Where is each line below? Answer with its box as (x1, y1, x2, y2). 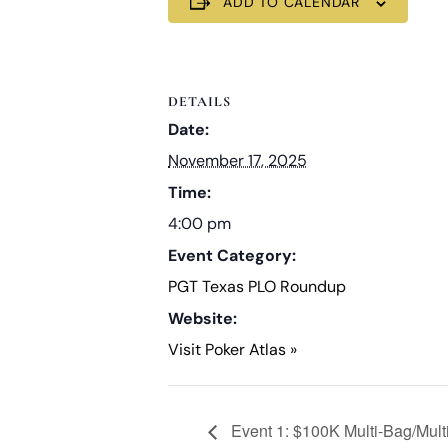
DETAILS (168, 92, 231, 110)
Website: (168, 307, 237, 329)
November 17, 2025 (168, 149, 307, 171)
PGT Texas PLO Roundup (168, 275, 346, 297)
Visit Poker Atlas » (168, 338, 297, 360)
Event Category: (168, 244, 296, 266)
